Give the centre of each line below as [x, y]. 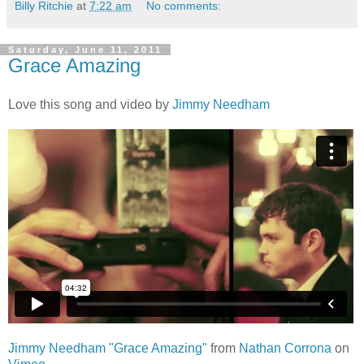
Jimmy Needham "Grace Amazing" [108, 348]
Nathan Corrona [285, 348]
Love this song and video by [90, 104]
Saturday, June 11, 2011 [85, 50]
